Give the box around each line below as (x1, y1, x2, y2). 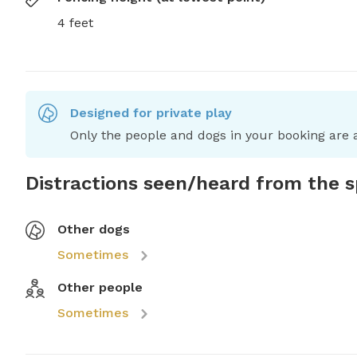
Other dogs (57, 222, 130, 237)
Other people (57, 280, 143, 296)
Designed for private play (70, 105, 232, 121)
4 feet (57, 15, 93, 31)
